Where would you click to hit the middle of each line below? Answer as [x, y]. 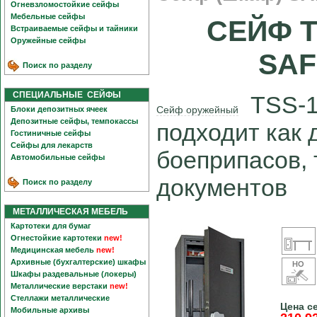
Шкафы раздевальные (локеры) [74, 274]
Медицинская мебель [52, 250]
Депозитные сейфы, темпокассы [74, 121]
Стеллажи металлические [60, 298]
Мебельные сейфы [48, 16]
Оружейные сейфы [48, 40]
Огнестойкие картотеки [56, 238]
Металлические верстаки [59, 286]
